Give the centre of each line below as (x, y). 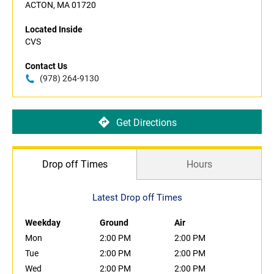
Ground (114, 223)
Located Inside (54, 30)
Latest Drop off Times (137, 198)
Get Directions (146, 122)
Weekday (43, 223)
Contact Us (46, 66)
